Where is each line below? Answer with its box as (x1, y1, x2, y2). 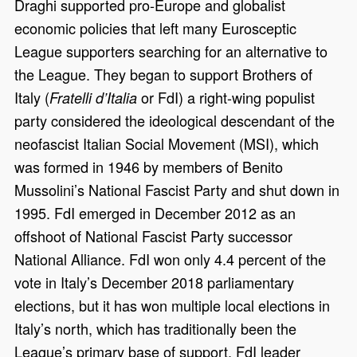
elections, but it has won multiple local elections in (14, 295, 331, 316)
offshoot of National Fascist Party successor (14, 226, 293, 247)
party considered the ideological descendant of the (14, 110, 335, 131)
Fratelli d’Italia (49, 88, 138, 108)
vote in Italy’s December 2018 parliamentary (14, 272, 295, 293)
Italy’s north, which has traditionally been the (14, 318, 297, 339)
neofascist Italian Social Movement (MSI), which (14, 133, 320, 155)
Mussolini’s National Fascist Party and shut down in (14, 179, 340, 201)
